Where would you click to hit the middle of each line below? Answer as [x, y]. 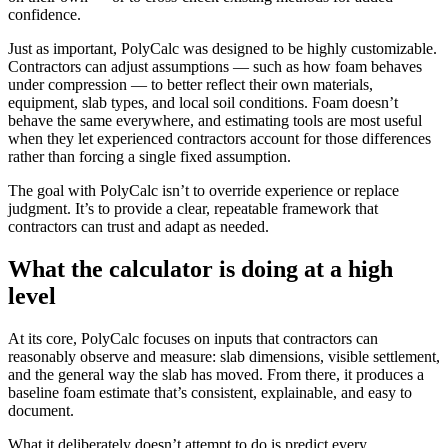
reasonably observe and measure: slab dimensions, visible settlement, [224, 357]
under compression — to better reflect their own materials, [190, 85]
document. [41, 411]
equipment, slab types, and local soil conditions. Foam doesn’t [203, 103]
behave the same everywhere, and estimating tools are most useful [215, 121]
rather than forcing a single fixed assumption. [149, 157]
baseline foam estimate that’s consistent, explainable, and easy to [210, 393]
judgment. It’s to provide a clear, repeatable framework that [193, 209]
